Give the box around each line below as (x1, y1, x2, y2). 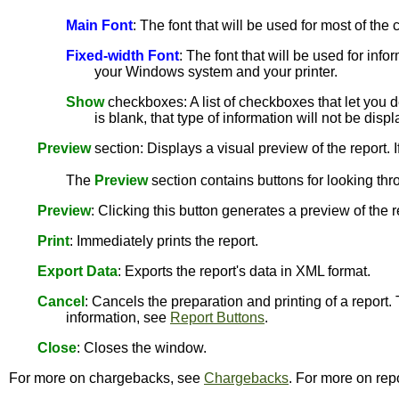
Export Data (37, 264, 118, 279)
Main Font (66, 18, 133, 33)
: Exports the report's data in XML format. (118, 264, 370, 279)
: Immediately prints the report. (69, 233, 258, 248)
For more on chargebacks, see (9, 370, 204, 386)
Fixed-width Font (66, 48, 179, 63)
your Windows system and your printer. (94, 64, 338, 79)
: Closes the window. (77, 340, 207, 355)
